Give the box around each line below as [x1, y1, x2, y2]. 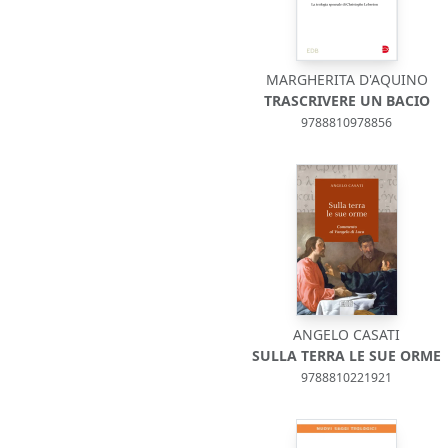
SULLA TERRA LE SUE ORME [252, 346, 442, 365]
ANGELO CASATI [293, 325, 401, 344]
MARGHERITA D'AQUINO [265, 70, 428, 89]
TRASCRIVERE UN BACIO [263, 91, 430, 110]
